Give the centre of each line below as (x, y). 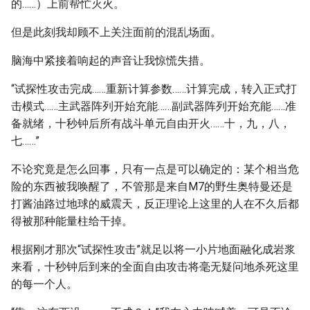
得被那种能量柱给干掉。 (72, 221)
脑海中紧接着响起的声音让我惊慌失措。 (111, 61)
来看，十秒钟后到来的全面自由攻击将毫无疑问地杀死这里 (155, 267)
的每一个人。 (44, 284)
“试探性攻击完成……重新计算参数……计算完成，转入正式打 (154, 89)
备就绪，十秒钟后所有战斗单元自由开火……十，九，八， (151, 124)
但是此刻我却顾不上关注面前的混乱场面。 (116, 32)
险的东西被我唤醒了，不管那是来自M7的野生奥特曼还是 (152, 186)
